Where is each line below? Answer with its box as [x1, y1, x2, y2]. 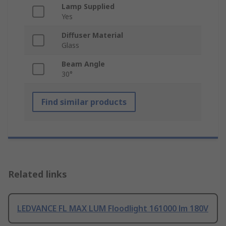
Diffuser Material [62, 30, 123, 40]
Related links [8, 168, 67, 181]
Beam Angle [62, 59, 105, 69]
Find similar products [41, 96, 127, 108]
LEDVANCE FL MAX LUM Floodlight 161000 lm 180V [17, 203, 208, 214]
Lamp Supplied [62, 2, 115, 12]
